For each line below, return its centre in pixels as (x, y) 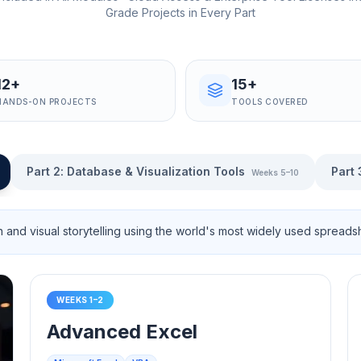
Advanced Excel (122, 331)
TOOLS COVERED (270, 101)
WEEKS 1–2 (80, 299)
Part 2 (44, 171)
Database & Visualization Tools (156, 171)
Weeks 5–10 (275, 172)
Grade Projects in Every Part (180, 12)
